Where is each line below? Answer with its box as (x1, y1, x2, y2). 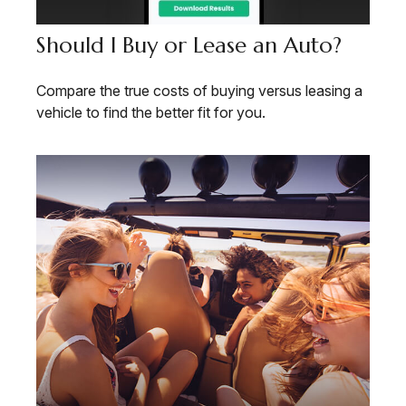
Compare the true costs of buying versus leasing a (36, 82, 362, 101)
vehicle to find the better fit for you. (36, 103, 266, 122)
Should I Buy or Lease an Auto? (36, 32, 342, 60)
